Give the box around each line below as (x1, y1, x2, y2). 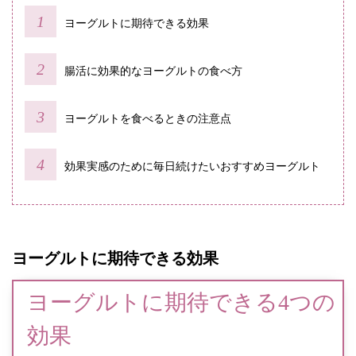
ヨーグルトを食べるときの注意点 (64, 112, 231, 126)
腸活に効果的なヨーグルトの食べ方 (64, 64, 242, 78)
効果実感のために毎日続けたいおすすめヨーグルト (64, 160, 320, 173)
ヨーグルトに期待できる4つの (27, 290, 335, 315)
